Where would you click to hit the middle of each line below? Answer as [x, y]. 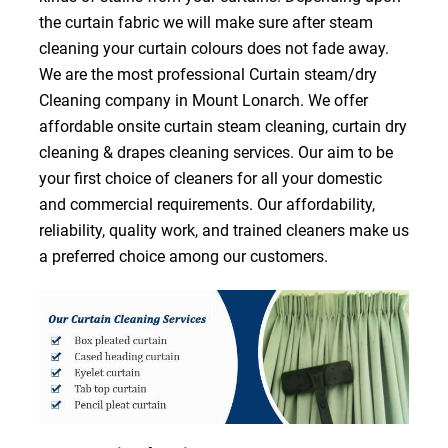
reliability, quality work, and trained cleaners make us [223, 230]
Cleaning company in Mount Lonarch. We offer [203, 100]
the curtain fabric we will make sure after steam [205, 22]
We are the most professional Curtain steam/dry [207, 74]
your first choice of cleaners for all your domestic [210, 178]
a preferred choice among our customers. [183, 256]
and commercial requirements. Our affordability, [206, 204]
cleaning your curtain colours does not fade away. [213, 48]
